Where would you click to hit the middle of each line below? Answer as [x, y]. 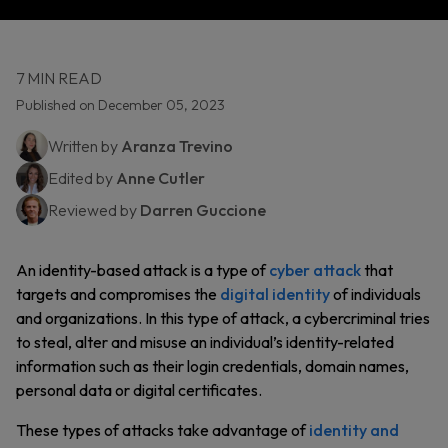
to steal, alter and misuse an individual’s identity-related [205, 342]
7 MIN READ [59, 78]
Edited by [82, 178]
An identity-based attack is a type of [142, 270]
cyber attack [315, 270]
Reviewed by [94, 210]
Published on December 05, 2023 [120, 105]
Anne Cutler [160, 178]
